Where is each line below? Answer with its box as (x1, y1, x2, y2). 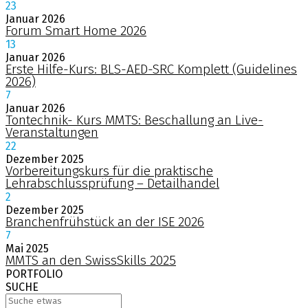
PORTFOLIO (5, 267, 63, 281)
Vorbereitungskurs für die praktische (5, 163, 213, 179)
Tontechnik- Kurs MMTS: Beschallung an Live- (5, 112, 263, 129)
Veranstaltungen (5, 124, 98, 141)
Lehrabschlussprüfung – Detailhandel (5, 175, 219, 192)
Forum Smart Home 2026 (5, 23, 146, 39)
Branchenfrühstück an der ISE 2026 (5, 214, 204, 230)
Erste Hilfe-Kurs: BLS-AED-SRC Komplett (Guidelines (5, 61, 297, 78)
